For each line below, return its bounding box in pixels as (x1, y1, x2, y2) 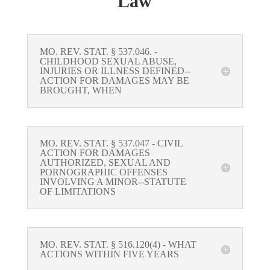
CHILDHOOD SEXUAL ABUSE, (39, 56, 177, 67)
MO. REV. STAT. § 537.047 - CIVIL (39, 138, 183, 149)
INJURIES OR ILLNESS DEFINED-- (39, 66, 190, 77)
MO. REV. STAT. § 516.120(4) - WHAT (39, 239, 196, 250)
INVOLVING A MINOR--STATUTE (39, 177, 186, 187)
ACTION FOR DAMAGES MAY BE (39, 75, 189, 86)
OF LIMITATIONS (39, 186, 116, 197)
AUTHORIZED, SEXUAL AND (39, 157, 171, 168)
